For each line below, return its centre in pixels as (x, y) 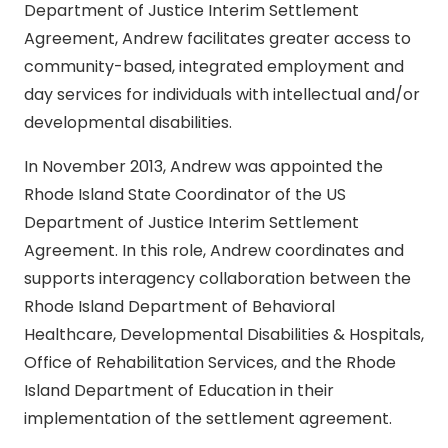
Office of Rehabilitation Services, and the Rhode (210, 363)
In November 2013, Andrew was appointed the (203, 167)
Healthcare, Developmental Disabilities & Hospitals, (224, 335)
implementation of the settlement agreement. (208, 419)
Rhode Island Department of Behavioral (179, 307)
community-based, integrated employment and (214, 67)
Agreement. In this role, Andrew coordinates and (214, 251)
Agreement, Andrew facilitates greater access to (217, 39)
